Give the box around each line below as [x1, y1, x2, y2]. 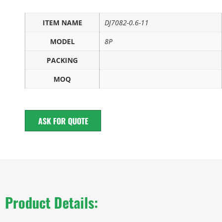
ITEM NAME [42, 17, 82, 27]
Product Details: [5, 191, 98, 213]
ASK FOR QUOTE [38, 114, 88, 127]
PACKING [47, 55, 78, 65]
